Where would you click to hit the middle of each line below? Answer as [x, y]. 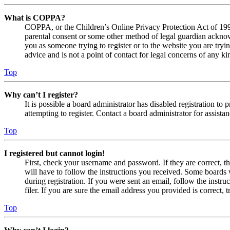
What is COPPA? [35, 18]
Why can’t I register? [41, 95]
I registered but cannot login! [54, 154]
